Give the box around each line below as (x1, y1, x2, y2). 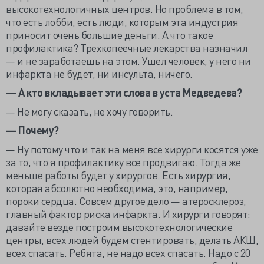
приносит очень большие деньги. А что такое (6, 28, 213, 41)
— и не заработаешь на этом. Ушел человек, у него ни (6, 54, 251, 67)
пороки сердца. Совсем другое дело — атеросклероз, (6, 194, 246, 207)
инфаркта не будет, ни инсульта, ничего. (6, 67, 193, 80)
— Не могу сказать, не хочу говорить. (6, 104, 173, 118)
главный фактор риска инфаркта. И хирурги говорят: (6, 207, 250, 220)
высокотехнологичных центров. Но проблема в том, (6, 2, 243, 15)
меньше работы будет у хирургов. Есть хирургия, (6, 168, 230, 181)
